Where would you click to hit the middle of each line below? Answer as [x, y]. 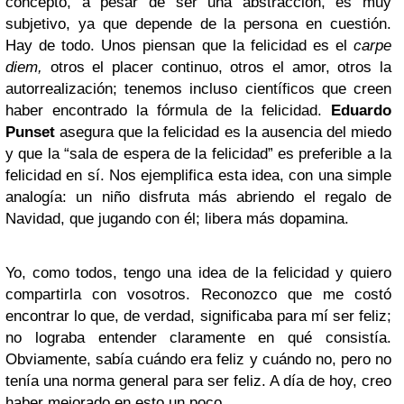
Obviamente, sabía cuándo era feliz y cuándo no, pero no [198, 359]
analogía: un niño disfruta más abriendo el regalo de [198, 197]
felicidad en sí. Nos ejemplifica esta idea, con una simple [198, 175]
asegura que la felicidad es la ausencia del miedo [223, 132]
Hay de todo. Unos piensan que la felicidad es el [179, 46]
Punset [30, 132]
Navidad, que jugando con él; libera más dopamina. [177, 219]
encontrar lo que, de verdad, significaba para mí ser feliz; [198, 316]
